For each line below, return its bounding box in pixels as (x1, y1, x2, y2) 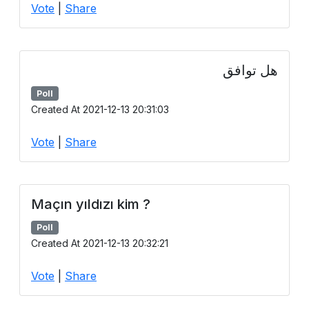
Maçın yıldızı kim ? (31, 195, 150, 212)
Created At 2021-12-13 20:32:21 (31, 237, 168, 249)
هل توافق (223, 61, 278, 79)
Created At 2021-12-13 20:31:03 (31, 103, 169, 115)
